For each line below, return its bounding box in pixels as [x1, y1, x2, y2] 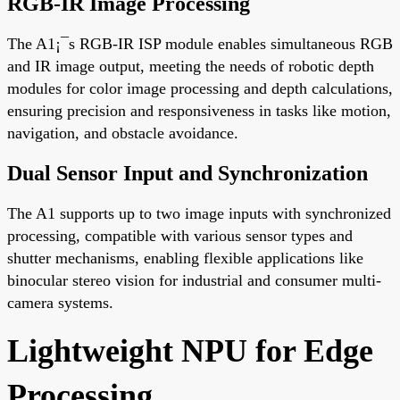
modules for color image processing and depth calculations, [7, 79, 393, 97]
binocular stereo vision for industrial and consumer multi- [7, 271, 381, 289]
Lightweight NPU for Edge [7, 332, 373, 369]
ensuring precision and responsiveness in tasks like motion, [7, 101, 391, 120]
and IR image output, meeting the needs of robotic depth [7, 56, 374, 75]
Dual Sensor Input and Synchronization [7, 161, 368, 185]
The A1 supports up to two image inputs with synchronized [7, 204, 391, 222]
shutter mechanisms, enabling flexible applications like [7, 248, 363, 267]
